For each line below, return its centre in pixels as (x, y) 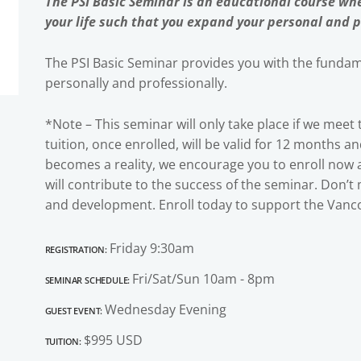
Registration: (77, 248)
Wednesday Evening (165, 309)
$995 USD (113, 340)
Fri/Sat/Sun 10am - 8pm (203, 278)
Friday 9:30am (151, 248)
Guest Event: (75, 309)
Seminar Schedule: (88, 278)
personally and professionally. (136, 83)
